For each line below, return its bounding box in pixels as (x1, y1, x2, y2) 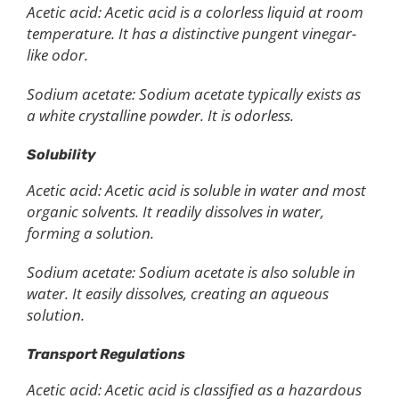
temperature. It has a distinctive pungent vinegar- (27, 23, 356, 45)
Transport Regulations (27, 346, 185, 363)
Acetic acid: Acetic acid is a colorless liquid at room (27, 2, 363, 23)
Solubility (27, 146, 96, 164)
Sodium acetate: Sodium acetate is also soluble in (27, 262, 355, 283)
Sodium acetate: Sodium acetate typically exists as (27, 84, 361, 105)
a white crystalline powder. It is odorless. (27, 105, 294, 126)
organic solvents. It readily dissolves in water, (27, 201, 324, 223)
